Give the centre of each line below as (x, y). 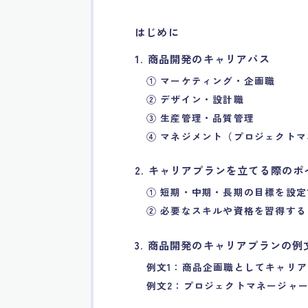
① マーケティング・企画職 (211, 80)
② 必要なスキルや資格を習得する (226, 211)
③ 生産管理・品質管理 (200, 118)
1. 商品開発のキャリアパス (202, 58)
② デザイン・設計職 (195, 99)
